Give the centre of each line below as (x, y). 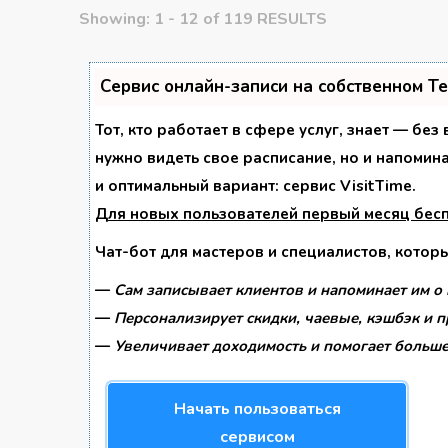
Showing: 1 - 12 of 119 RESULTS (203, 19)
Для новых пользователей (198, 214)
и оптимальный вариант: (189, 186)
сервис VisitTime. (349, 186)
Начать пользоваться (257, 409)
